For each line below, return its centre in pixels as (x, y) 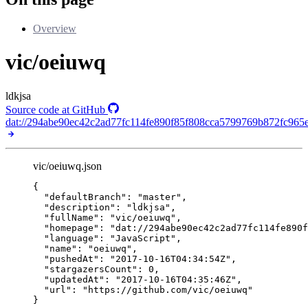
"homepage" (71, 228)
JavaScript (143, 238)
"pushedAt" (71, 258)
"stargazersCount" (91, 269)
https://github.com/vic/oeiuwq (168, 289)
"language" (71, 238)
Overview (55, 28)
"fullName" (71, 217)
